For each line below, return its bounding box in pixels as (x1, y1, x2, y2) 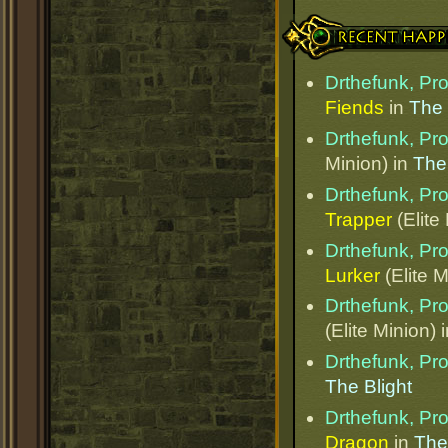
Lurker (325, 264, 380, 286)
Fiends (325, 97, 384, 119)
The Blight (325, 376, 412, 398)
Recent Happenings (282, 14, 433, 32)
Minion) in (325, 153, 413, 175)
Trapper (325, 208, 392, 230)
